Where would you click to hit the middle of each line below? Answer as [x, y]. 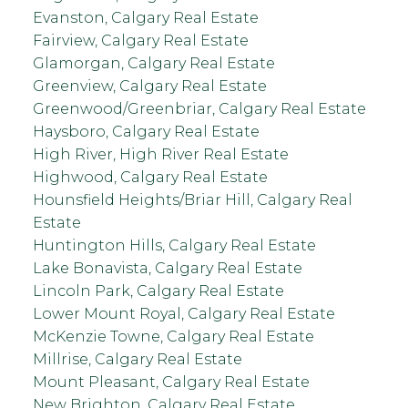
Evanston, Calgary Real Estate [145, 17]
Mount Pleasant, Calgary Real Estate [171, 382]
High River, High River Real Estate [160, 154]
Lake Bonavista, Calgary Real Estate [167, 268]
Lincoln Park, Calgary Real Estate [158, 291]
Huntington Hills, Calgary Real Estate [174, 245]
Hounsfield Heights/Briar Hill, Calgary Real [192, 199]
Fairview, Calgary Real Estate [140, 40]
